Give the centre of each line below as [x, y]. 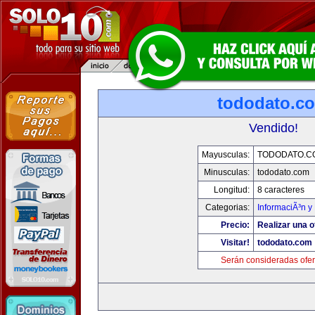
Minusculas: [227, 172]
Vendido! [274, 128]
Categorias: [227, 207]
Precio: [235, 225]
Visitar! [235, 243]
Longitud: [232, 190]
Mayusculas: [226, 155]
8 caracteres [281, 190]
